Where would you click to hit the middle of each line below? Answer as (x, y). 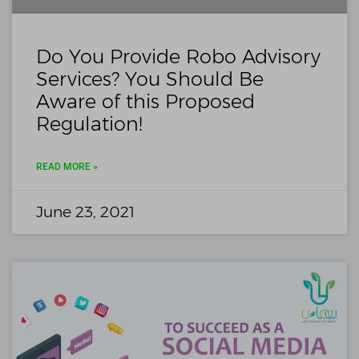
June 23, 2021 (85, 212)
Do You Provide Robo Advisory (178, 56)
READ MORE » (67, 166)
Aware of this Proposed (145, 101)
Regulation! (89, 123)
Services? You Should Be (150, 79)
